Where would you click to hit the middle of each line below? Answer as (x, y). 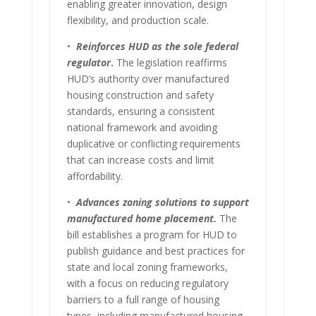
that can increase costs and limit (140, 159)
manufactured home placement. (141, 218)
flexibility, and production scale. (138, 20)
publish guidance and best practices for (156, 250)
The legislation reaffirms (170, 62)
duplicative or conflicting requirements (153, 143)
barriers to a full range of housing (143, 299)
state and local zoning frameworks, (147, 267)
